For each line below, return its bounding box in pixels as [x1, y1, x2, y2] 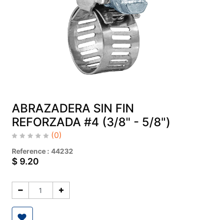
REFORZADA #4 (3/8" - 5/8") [11, 115, 170, 130]
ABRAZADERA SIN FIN [11, 101, 134, 116]
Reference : [11, 147, 49, 156]
